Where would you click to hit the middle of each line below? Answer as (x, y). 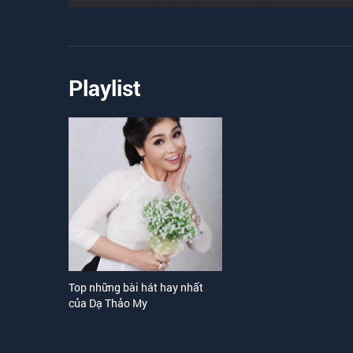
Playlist (105, 88)
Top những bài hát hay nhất (136, 287)
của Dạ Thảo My (108, 303)
